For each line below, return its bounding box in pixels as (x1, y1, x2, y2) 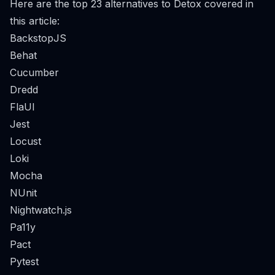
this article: (10, 15, 60, 27)
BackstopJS (10, 32, 66, 44)
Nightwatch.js (10, 204, 72, 216)
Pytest (10, 255, 39, 268)
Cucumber (10, 66, 59, 79)
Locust (10, 135, 41, 147)
